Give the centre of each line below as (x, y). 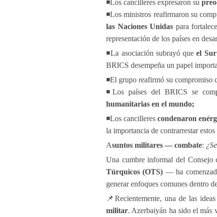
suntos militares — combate (157, 145)
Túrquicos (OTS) (135, 172)
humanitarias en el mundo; (150, 104)
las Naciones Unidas (140, 26)
